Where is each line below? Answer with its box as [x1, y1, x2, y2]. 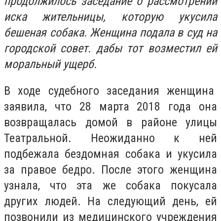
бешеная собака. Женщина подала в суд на [4, 26, 217, 39]
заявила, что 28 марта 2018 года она [4, 99, 217, 113]
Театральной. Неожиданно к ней [4, 131, 217, 145]
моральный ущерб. [4, 57, 97, 71]
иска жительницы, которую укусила [4, 10, 217, 24]
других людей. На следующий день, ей [4, 194, 217, 208]
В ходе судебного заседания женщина [4, 83, 217, 98]
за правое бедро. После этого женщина [4, 162, 217, 177]
